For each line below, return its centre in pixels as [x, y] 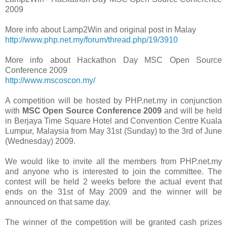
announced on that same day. [58, 202]
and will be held [192, 110]
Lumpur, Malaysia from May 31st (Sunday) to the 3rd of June [113, 131]
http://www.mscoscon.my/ [50, 80]
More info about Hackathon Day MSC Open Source [113, 60]
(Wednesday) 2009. [40, 141]
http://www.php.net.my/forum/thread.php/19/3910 [91, 40]
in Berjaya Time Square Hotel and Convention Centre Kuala [113, 121]
